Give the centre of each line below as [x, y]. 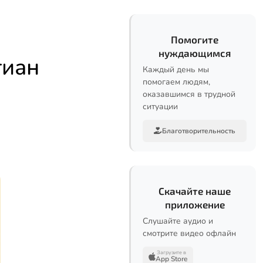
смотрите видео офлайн [189, 233]
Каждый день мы [176, 70]
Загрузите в [171, 252]
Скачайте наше [195, 191]
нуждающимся [195, 53]
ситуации [160, 107]
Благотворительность [199, 131]
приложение [195, 204]
